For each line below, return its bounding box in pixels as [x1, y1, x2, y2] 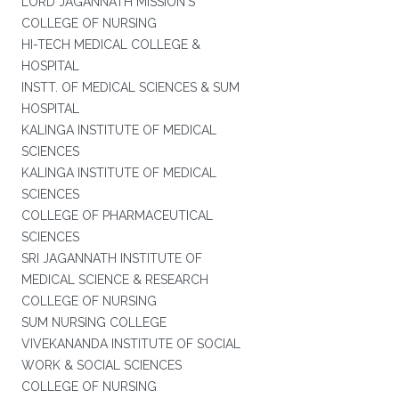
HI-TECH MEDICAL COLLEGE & [20, 37, 200, 52]
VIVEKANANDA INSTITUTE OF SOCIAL [20, 337, 240, 351]
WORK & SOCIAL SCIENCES [20, 358, 182, 372]
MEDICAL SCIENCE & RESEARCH [20, 273, 208, 287]
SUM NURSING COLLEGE [20, 315, 167, 330]
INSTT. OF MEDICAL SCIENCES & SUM [20, 80, 240, 94]
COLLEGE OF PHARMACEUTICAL [20, 208, 213, 223]
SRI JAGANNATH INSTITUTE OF [20, 251, 202, 265]
